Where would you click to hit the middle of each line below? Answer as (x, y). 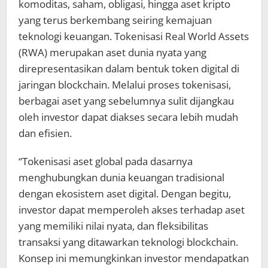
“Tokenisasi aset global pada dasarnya (106, 162)
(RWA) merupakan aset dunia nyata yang (112, 53)
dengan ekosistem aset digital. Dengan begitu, (125, 194)
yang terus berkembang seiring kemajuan (115, 20)
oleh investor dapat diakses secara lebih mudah (128, 117)
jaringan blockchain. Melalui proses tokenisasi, (125, 85)
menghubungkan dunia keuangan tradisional (121, 178)
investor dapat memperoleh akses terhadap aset (132, 210)
